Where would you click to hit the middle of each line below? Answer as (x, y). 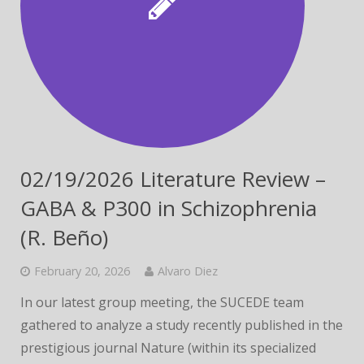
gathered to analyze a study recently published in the (182, 325)
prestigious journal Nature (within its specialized (168, 348)
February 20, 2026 (82, 271)
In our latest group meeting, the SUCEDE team (162, 302)
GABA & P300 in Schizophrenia (169, 208)
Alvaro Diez (188, 271)
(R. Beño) (64, 237)
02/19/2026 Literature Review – (173, 179)
